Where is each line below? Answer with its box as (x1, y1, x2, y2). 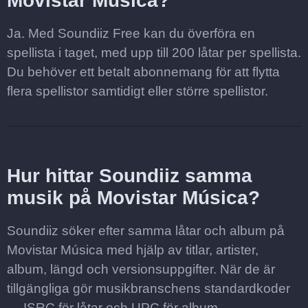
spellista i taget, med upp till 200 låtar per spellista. (7, 45, 301, 60)
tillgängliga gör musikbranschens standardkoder (7, 281, 290, 296)
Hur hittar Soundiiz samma (7, 165, 252, 186)
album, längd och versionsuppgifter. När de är (7, 262, 275, 276)
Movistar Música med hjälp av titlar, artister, (7, 243, 258, 257)
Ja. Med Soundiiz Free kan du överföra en (7, 26, 255, 41)
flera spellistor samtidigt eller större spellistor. (7, 84, 268, 98)
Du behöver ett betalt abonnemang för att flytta (7, 65, 280, 79)
